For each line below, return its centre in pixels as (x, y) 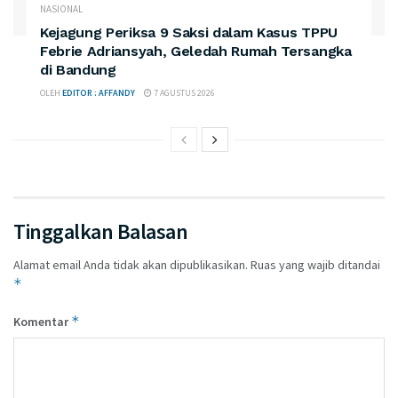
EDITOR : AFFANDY (99, 93)
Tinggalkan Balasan (101, 232)
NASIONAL (61, 9)
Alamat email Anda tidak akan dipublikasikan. (131, 265)
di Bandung (78, 70)
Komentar (42, 322)
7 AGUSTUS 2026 (183, 93)
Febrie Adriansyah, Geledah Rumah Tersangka (196, 52)
